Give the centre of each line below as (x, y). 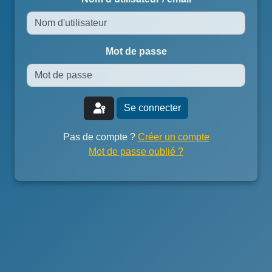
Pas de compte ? (100, 137)
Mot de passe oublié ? (136, 151)
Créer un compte (173, 137)
